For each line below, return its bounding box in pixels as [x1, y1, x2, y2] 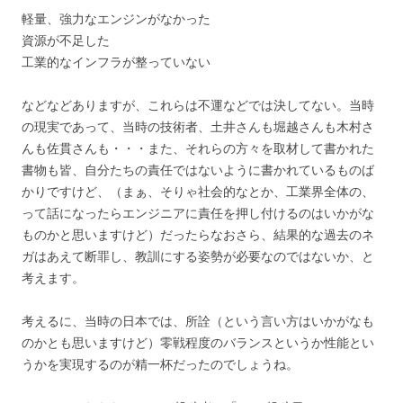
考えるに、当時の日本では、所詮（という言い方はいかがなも [22, 313, 374, 328]
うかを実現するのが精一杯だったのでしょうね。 [22, 356, 299, 372]
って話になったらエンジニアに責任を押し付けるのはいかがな [22, 205, 374, 220]
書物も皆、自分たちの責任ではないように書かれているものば [22, 162, 374, 177]
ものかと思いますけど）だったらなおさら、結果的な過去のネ [22, 227, 374, 242]
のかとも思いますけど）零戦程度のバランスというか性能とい [22, 335, 374, 350]
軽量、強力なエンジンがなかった [22, 11, 210, 26]
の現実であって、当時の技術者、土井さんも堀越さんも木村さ [22, 119, 374, 134]
